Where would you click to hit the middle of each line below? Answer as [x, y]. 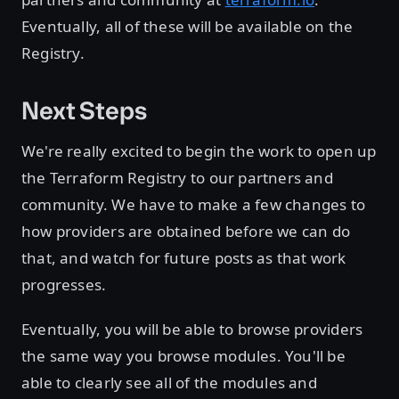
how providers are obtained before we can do [186, 232]
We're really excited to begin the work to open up [199, 151]
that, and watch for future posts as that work [184, 258]
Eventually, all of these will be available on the [187, 27]
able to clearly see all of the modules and [169, 383]
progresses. [64, 285]
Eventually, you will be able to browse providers [192, 330]
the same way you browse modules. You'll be [183, 356]
